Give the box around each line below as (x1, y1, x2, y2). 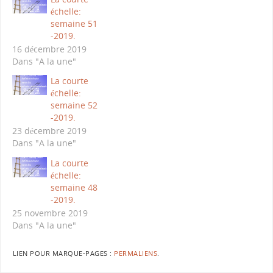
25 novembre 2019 (12, 207, 88, 219)
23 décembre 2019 (12, 125, 87, 137)
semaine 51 (50, 17, 97, 29)
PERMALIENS (114, 249, 158, 258)
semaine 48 (50, 181, 97, 193)
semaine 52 (50, 99, 97, 112)
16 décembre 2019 (12, 43, 87, 55)
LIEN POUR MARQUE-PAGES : (12, 249, 115, 258)
